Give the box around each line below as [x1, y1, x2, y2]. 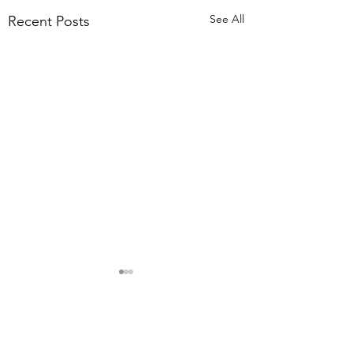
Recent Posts [8, 13, 90, 30]
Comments [24, 327, 73, 343]
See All [210, 12, 244, 26]
